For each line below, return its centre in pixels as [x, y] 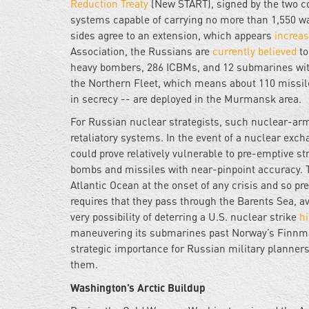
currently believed [255, 51]
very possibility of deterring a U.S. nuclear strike [185, 217]
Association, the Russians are [141, 51]
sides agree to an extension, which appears [172, 36]
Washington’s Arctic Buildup [138, 288]
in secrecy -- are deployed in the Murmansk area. [186, 99]
